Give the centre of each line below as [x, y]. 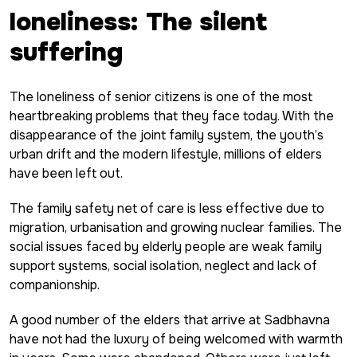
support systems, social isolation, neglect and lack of [163, 265]
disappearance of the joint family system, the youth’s [167, 135]
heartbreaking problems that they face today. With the [172, 116]
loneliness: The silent [138, 22]
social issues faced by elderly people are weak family [166, 246]
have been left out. [66, 173]
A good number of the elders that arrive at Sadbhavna [170, 320]
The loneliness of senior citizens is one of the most [161, 96]
